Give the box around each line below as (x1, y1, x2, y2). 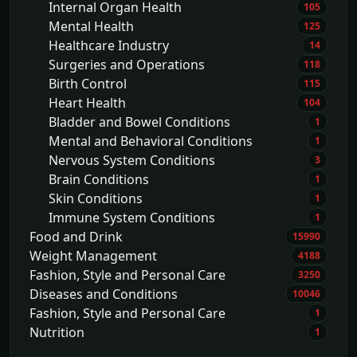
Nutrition (29, 323, 84, 341)
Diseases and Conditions (29, 284, 178, 303)
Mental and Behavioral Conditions (49, 131, 253, 150)
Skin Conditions (49, 189, 143, 207)
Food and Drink (29, 227, 123, 245)
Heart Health (49, 93, 126, 112)
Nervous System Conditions (49, 151, 215, 169)
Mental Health (49, 17, 134, 35)
